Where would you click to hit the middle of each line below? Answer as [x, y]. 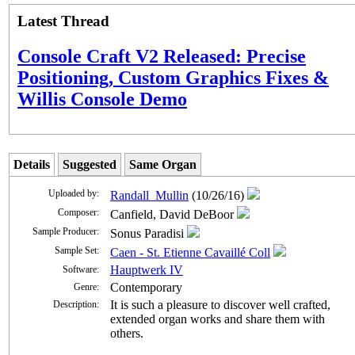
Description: [76, 304]
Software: [81, 269]
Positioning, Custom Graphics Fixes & [173, 77]
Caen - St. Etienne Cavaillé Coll [190, 252]
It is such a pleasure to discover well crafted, [220, 304]
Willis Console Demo [102, 99]
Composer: [78, 212]
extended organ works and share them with [218, 319]
